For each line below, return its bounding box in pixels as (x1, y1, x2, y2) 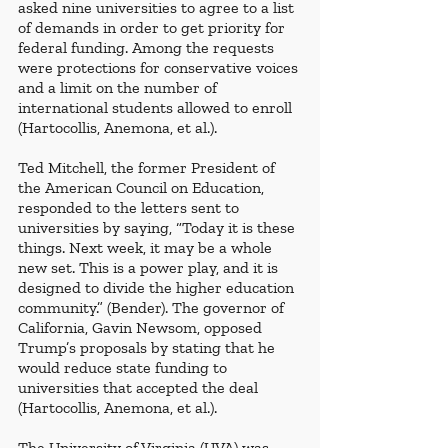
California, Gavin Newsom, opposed (18, 318, 266, 338)
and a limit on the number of (18, 78, 221, 98)
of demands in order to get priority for (18, 18, 289, 38)
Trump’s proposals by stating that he (18, 338, 279, 358)
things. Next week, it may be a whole (18, 238, 276, 258)
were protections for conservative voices (18, 58, 302, 78)
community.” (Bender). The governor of (18, 298, 288, 318)
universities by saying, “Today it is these (18, 218, 299, 238)
